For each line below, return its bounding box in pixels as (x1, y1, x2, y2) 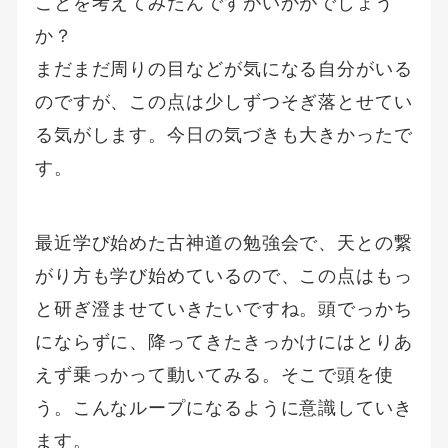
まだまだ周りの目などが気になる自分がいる (34, 58, 413, 80)
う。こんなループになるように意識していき (34, 397, 413, 419)
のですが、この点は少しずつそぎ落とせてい (34, 91, 413, 113)
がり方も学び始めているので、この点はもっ (34, 265, 413, 287)
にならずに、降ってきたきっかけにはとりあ (34, 331, 413, 353)
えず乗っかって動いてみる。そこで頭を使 (34, 364, 394, 386)
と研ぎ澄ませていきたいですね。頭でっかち (34, 298, 413, 320)
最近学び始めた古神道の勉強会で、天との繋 (34, 232, 413, 254)
